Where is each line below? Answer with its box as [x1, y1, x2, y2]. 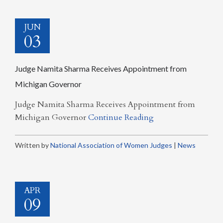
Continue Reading [88, 111, 154, 123]
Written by [15, 140, 50, 149]
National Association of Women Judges [50, 140, 172, 149]
